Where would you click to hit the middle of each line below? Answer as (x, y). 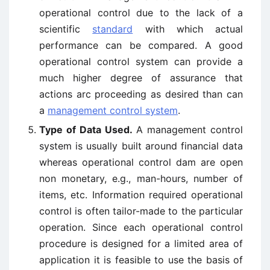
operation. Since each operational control (141, 227)
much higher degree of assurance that (141, 78)
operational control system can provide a (141, 61)
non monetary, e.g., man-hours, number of (141, 178)
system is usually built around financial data (141, 146)
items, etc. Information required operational (141, 195)
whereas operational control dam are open (141, 162)
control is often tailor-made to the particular (141, 211)
